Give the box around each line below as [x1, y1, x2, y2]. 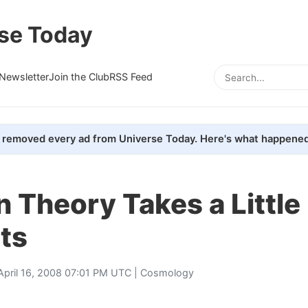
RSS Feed [109, 70, 153, 82]
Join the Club [49, 70, 109, 82]
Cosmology [140, 266, 194, 278]
